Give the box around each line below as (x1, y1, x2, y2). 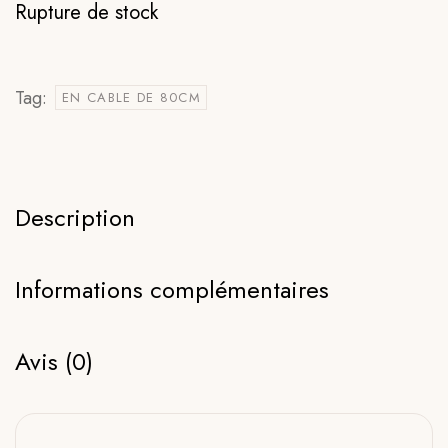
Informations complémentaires (15, 272, 329, 307)
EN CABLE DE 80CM (62, 88, 201, 107)
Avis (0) (15, 344, 93, 379)
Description (15, 200, 135, 235)
